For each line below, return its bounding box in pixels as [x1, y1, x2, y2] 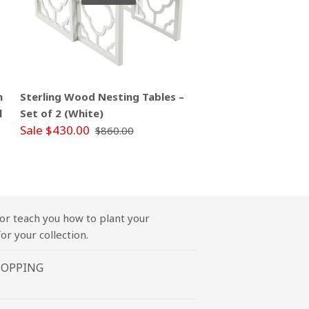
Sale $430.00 [19, 122, 90, 139]
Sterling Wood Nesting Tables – [19, 90, 184, 104]
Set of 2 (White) [19, 106, 103, 121]
